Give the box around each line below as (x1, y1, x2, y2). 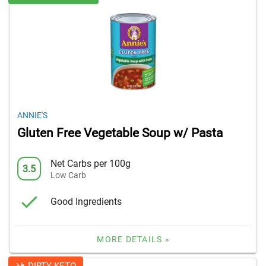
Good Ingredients (50, 195, 122, 207)
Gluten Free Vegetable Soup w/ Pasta (17, 126, 223, 141)
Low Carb (50, 170, 86, 180)
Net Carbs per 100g (50, 157, 131, 169)
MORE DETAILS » (97, 235, 170, 245)
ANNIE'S (17, 110, 47, 121)
